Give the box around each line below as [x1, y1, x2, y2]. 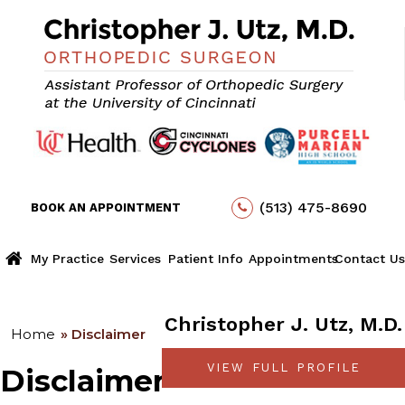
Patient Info [168, 250, 244, 266]
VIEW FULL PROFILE [206, 361, 361, 374]
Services [108, 250, 161, 266]
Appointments [249, 250, 339, 266]
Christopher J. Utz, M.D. [165, 313, 402, 335]
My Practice [31, 250, 105, 266]
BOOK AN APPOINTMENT [31, 200, 182, 214]
